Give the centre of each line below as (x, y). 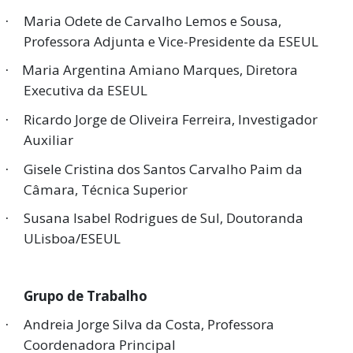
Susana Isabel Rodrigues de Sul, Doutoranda (163, 218)
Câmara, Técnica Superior (106, 189)
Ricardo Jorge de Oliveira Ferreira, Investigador (171, 120)
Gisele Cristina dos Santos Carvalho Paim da (163, 169)
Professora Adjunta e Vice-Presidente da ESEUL (171, 41)
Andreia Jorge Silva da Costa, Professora (149, 325)
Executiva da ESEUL (85, 91)
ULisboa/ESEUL (72, 239)
